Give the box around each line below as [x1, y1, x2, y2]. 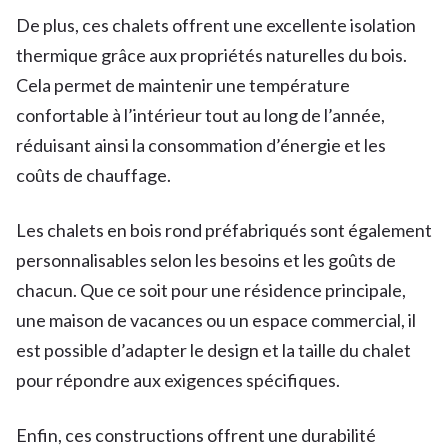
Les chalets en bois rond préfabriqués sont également [16, 218, 432, 241]
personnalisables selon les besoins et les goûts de [16, 248, 396, 271]
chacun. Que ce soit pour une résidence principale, [16, 278, 406, 301]
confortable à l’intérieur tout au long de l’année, [16, 103, 385, 126]
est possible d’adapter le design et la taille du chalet [16, 338, 411, 361]
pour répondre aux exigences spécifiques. [16, 368, 340, 391]
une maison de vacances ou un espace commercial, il [16, 308, 416, 331]
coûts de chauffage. [16, 163, 171, 186]
